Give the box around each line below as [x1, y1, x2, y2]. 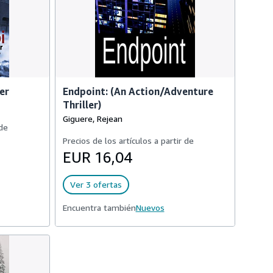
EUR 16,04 [62, 149, 132, 166]
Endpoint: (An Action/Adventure [62, 85, 213, 97]
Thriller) [62, 99, 101, 111]
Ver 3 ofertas [69, 179, 122, 190]
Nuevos [135, 202, 165, 213]
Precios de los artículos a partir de [62, 135, 194, 146]
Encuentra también [62, 202, 136, 213]
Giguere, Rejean [62, 113, 122, 124]
